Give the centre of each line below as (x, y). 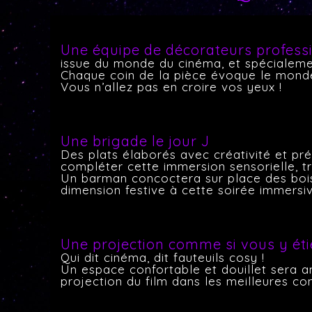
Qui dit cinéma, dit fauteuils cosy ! (163, 257)
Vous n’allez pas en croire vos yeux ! (171, 87)
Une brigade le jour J (135, 141)
